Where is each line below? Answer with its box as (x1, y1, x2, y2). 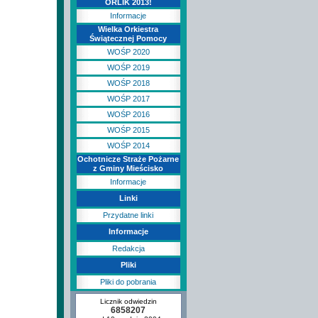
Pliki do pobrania (100, 278, 156, 286)
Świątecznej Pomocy (89, 34, 167, 43)
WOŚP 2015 (106, 126, 150, 134)
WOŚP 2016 (106, 110, 150, 119)
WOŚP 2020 (106, 48, 150, 56)
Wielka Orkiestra (98, 25, 158, 33)
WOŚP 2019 (106, 63, 150, 72)
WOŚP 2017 (106, 94, 150, 103)
